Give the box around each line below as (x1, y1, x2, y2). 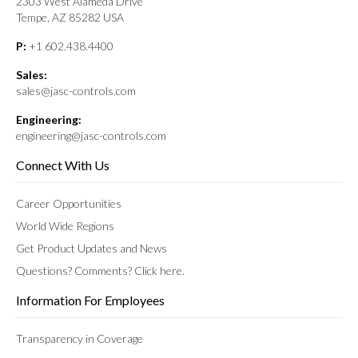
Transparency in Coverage (16, 332, 143, 346)
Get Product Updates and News (16, 241, 167, 256)
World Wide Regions (16, 219, 114, 233)
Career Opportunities (16, 197, 121, 211)
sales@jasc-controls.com (16, 84, 136, 98)
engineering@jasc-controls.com (16, 129, 166, 143)
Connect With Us (16, 157, 109, 173)
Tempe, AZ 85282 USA (16, 10, 124, 25)
